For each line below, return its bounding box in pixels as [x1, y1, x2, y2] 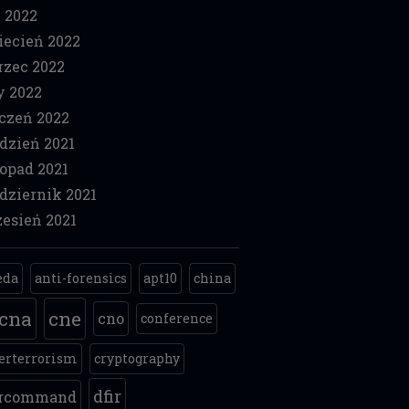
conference [141, 309, 214, 327]
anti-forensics [35, 269, 128, 287]
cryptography [94, 350, 181, 367]
